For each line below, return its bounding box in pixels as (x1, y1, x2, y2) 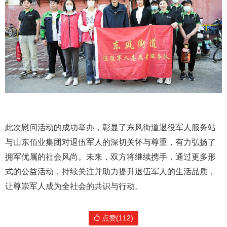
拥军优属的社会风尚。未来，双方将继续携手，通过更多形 (5, 152, 216, 161)
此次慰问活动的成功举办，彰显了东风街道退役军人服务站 (5, 123, 216, 132)
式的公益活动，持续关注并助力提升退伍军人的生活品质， (5, 167, 216, 176)
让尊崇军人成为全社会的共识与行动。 (5, 181, 143, 191)
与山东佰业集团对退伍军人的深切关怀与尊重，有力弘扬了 (5, 137, 216, 146)
